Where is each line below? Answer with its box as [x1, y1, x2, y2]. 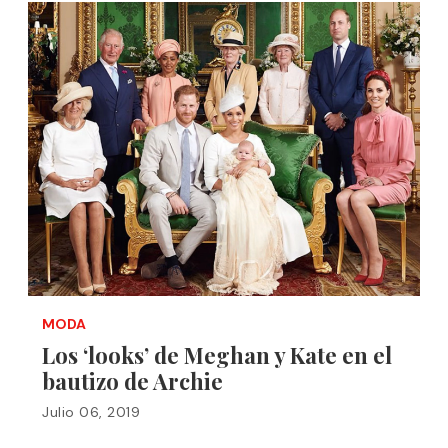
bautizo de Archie [42, 366, 223, 396]
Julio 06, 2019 [42, 403, 140, 421]
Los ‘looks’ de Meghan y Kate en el [42, 340, 392, 370]
